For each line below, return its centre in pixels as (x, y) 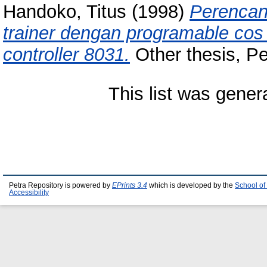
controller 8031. (66, 55)
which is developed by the (191, 185)
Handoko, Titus (65, 12)
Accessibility (29, 193)
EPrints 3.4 (130, 185)
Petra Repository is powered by (60, 185)
